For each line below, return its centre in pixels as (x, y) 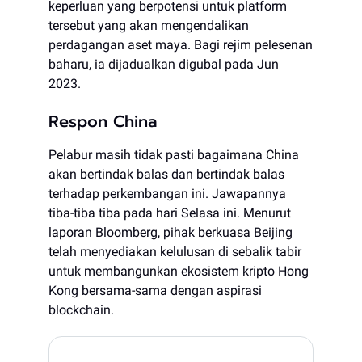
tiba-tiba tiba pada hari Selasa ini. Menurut (170, 213)
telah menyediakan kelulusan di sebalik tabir (175, 252)
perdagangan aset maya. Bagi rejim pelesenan (181, 45)
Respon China (103, 122)
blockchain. (81, 310)
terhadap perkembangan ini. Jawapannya (167, 194)
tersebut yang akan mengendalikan (149, 26)
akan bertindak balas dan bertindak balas (166, 175)
